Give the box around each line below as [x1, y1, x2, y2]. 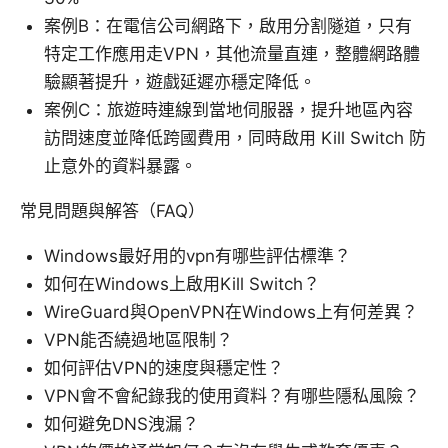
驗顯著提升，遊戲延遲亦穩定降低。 [44, 72, 316, 93]
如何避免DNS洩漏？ [44, 414, 199, 435]
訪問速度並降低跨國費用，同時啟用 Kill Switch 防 [44, 128, 426, 149]
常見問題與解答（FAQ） [20, 201, 205, 222]
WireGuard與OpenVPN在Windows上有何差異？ [44, 302, 418, 323]
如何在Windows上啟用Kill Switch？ [44, 274, 320, 295]
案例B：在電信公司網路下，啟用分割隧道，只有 [44, 16, 412, 37]
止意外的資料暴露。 [44, 156, 197, 177]
